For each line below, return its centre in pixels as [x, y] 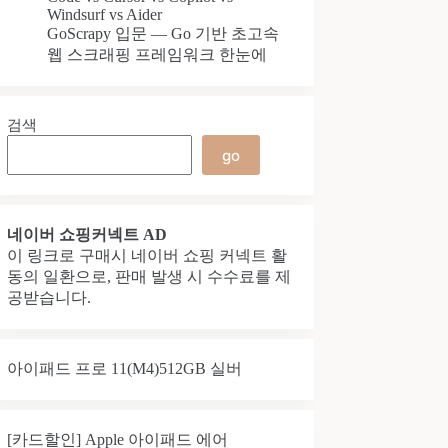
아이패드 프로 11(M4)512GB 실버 [125, 368]
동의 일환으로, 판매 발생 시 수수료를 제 [149, 276]
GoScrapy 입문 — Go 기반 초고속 [163, 33]
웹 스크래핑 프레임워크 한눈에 [157, 54]
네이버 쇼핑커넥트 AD [87, 234]
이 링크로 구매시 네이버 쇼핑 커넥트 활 [147, 255]
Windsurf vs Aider [105, 14]
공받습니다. [49, 297]
